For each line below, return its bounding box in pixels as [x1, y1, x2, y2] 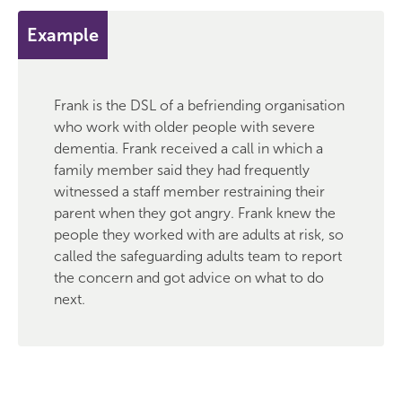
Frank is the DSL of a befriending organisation [54, 97, 345, 114]
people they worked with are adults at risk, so [54, 226, 344, 243]
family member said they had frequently [54, 162, 310, 179]
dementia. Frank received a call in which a [54, 140, 323, 157]
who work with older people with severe [54, 118, 315, 135]
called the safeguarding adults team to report [54, 248, 342, 265]
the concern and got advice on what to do [54, 269, 324, 286]
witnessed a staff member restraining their [54, 183, 325, 200]
